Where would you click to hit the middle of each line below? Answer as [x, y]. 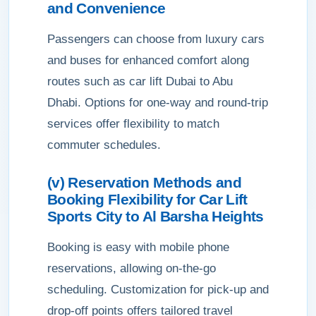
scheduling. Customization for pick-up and [158, 290]
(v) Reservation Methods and [144, 182]
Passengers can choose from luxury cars [156, 39]
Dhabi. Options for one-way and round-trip [158, 103]
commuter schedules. [104, 145]
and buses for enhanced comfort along [148, 60]
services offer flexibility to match [133, 124]
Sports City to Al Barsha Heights [156, 216]
